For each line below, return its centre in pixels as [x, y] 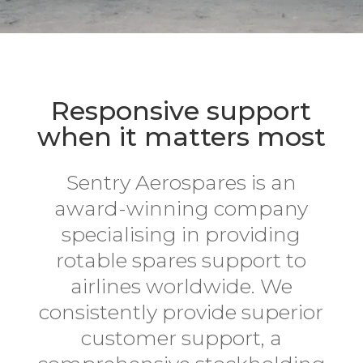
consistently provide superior [181, 312]
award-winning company [181, 208]
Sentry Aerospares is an [181, 182]
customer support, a [181, 338]
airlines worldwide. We [181, 286]
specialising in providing [181, 234]
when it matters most [181, 137]
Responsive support [181, 111]
